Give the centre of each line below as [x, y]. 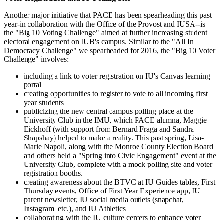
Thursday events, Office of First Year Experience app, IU [112, 191]
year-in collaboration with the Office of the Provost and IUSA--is [105, 24]
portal [32, 85]
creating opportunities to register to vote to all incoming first [116, 94]
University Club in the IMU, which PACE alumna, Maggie [115, 120]
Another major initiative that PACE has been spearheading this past [108, 15]
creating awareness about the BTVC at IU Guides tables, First [119, 182]
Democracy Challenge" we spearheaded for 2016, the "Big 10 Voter [110, 51]
